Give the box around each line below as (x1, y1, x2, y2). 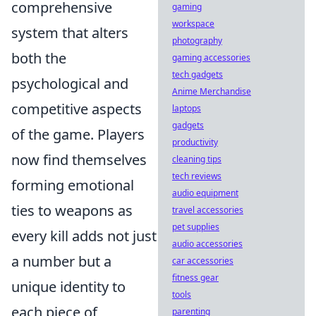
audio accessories (172, 238, 243, 250)
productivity (172, 136, 218, 148)
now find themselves (11, 150, 147, 169)
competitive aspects (11, 99, 142, 119)
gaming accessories (172, 51, 250, 63)
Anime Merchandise (172, 85, 251, 97)
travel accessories (172, 204, 243, 216)
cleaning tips (172, 153, 221, 165)
